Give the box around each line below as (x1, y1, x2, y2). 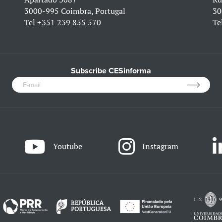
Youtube (53, 141, 83, 152)
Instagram (142, 141, 178, 152)
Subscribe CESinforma (71, 66, 151, 76)
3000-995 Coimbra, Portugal (24, 5, 126, 17)
